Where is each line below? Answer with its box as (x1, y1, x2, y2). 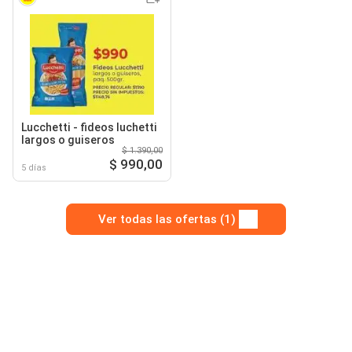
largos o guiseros (21, 134, 115, 147)
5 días (21, 163, 46, 174)
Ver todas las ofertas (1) (97, 212, 236, 227)
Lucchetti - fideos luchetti (21, 121, 157, 134)
